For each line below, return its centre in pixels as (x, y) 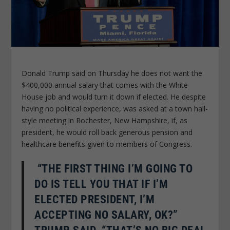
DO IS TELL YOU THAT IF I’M (101, 184)
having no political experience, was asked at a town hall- (115, 109)
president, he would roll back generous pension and (107, 132)
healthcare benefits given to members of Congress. (107, 144)
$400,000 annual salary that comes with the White (105, 85)
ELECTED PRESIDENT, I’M (95, 200)
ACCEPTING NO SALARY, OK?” (106, 215)
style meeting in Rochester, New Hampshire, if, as (105, 121)
